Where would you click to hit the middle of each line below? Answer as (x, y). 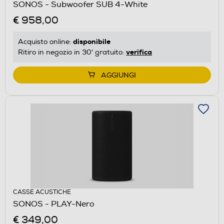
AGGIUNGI (118, 75)
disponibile (92, 41)
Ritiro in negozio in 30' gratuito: (72, 52)
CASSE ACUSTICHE (42, 192)
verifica (139, 52)
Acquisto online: (45, 41)
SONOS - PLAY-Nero (54, 204)
